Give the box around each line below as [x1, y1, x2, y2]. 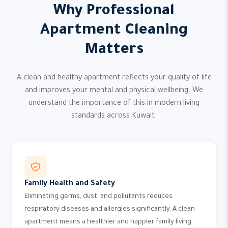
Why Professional [53, 4, 175, 20]
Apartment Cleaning [40, 23, 188, 39]
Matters [84, 42, 144, 59]
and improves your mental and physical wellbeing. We [25, 87, 203, 95]
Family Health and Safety [24, 180, 115, 188]
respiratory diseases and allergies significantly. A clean [24, 206, 195, 213]
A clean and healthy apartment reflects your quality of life [16, 74, 212, 82]
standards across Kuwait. [71, 112, 157, 121]
